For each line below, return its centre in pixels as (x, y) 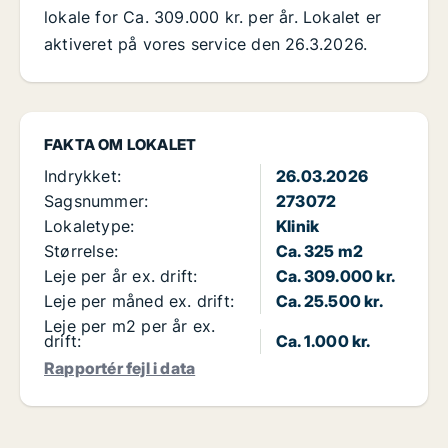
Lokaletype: (89, 226)
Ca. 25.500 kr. (329, 301)
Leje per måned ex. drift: (139, 301)
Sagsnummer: (96, 201)
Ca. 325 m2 (319, 251)
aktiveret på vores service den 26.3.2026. (206, 44)
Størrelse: (81, 251)
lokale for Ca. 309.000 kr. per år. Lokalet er (213, 17)
